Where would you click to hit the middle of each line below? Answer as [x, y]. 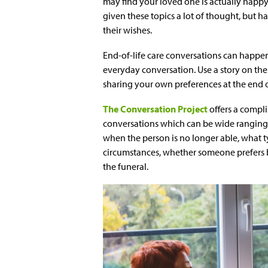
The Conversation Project [155, 109]
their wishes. [127, 30]
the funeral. [127, 166]
